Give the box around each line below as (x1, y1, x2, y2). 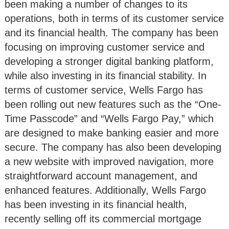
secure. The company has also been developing (5, 142, 221, 153)
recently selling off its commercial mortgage (5, 213, 201, 225)
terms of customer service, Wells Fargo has (5, 84, 203, 96)
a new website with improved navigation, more (5, 156, 214, 168)
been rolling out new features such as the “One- (5, 99, 221, 110)
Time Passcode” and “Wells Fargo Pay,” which (5, 113, 214, 125)
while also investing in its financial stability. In (5, 70, 207, 82)
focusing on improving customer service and (5, 41, 204, 53)
